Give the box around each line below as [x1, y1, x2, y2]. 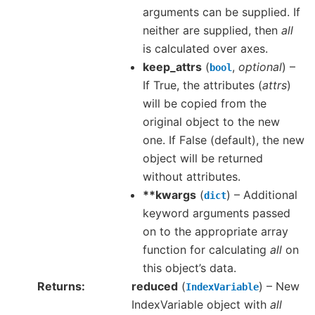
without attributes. [143, 169, 240, 184]
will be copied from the [143, 96, 266, 110]
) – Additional [226, 187, 297, 202]
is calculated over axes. [143, 41, 268, 56]
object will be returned [143, 150, 263, 165]
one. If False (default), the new [143, 132, 304, 147]
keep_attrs [143, 59, 202, 74]
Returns [37, 278, 82, 293]
